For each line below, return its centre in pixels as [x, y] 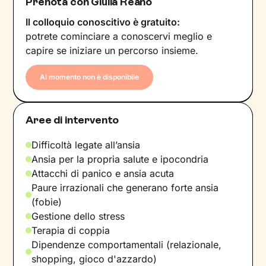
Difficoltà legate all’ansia [86, 145]
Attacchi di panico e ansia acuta [103, 173]
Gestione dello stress [78, 216]
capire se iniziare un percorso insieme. [112, 50]
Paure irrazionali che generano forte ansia [125, 187]
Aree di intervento [72, 120]
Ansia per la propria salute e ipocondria [120, 159]
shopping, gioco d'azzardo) [94, 259]
